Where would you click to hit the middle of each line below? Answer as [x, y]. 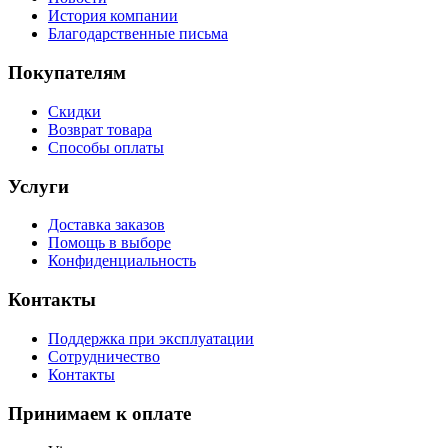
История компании [113, 16]
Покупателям [67, 73]
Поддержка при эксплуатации [151, 338]
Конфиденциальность [122, 261]
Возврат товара [100, 129]
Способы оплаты [106, 147]
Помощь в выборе [109, 243]
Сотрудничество [104, 356]
